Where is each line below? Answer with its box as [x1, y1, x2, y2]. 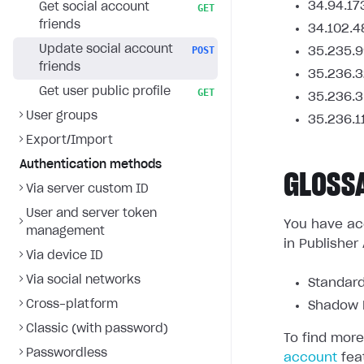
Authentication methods [19, 159, 162, 171]
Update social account [39, 44, 173, 55]
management [26, 226, 105, 237]
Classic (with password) [26, 323, 168, 335]
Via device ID [26, 250, 103, 262]
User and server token [26, 208, 157, 219]
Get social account [39, 2, 149, 13]
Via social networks [26, 275, 141, 286]
